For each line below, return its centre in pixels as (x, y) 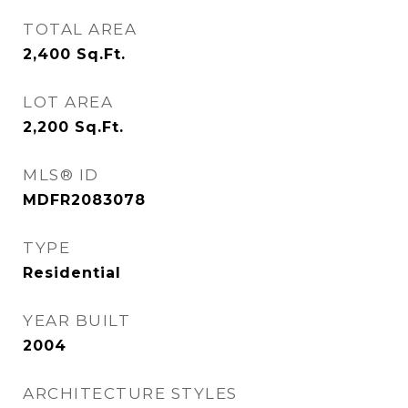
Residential (72, 273)
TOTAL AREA (80, 29)
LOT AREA (68, 102)
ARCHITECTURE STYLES (130, 393)
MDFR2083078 (84, 200)
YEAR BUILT (76, 321)
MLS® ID (61, 175)
